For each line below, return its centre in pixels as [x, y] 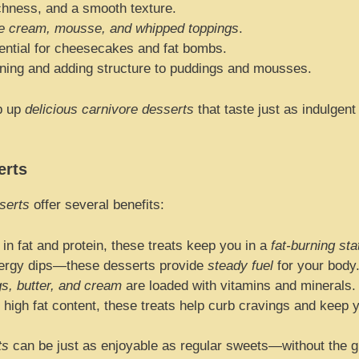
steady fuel [240, 265]
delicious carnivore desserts [109, 109]
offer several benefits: [97, 205]
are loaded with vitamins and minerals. [239, 285]
